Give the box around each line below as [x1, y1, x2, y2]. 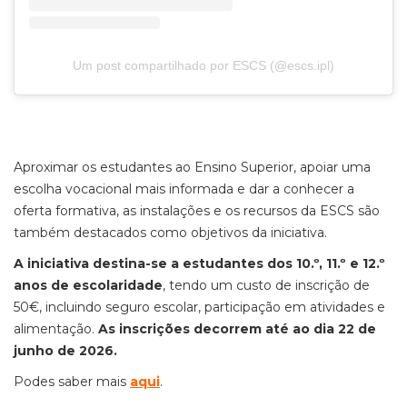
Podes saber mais [14, 373, 130, 391]
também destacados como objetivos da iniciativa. [14, 224, 331, 242]
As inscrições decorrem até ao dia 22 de [98, 321, 376, 338]
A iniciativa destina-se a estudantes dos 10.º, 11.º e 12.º [14, 255, 385, 273]
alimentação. [14, 321, 98, 338]
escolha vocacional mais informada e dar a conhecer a [14, 181, 354, 198]
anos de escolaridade [14, 277, 163, 294]
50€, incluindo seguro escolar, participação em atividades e [14, 299, 385, 316]
